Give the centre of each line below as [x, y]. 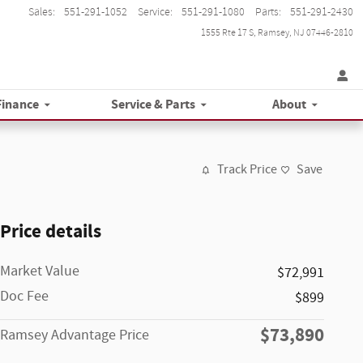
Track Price [247, 170]
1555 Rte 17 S [227, 32]
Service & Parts [153, 105]
